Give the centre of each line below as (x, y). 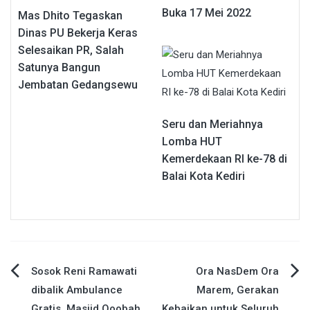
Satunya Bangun (59, 68)
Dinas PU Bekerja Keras (78, 33)
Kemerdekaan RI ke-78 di (225, 159)
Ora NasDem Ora (237, 272)
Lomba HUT (192, 142)
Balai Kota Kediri (203, 176)
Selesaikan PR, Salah (71, 51)
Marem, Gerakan (238, 290)
